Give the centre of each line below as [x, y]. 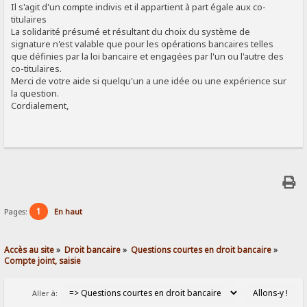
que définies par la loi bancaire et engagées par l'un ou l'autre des [148, 57]
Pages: [17, 212]
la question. [35, 94]
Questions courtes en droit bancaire [201, 249]
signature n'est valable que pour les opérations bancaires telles [143, 44]
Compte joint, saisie [43, 260]
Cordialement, [40, 106]
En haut [69, 212]
